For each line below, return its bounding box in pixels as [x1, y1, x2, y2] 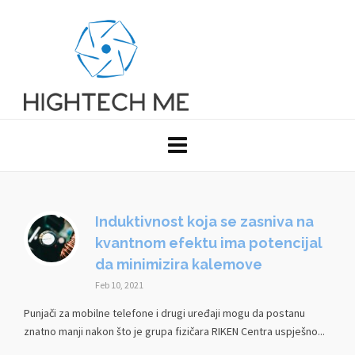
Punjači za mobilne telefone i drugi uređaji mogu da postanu [24, 306, 305, 320]
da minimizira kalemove [95, 256, 262, 273]
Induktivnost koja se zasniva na [95, 213, 314, 230]
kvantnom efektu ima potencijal [95, 235, 323, 251]
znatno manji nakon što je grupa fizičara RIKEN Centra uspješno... [24, 324, 325, 338]
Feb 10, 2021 [95, 279, 143, 291]
